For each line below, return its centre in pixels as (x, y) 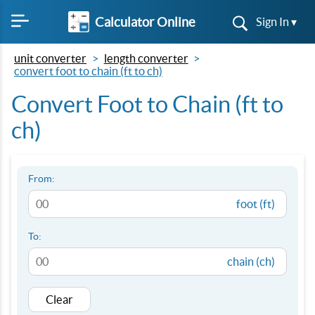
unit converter (50, 58)
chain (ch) (251, 262)
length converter (146, 58)
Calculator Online (145, 22)
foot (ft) (256, 204)
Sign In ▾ (276, 22)
